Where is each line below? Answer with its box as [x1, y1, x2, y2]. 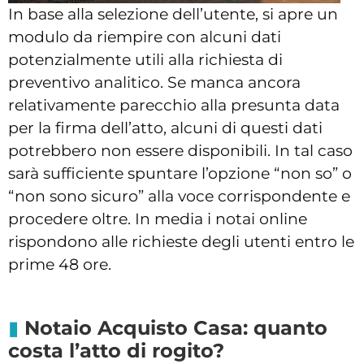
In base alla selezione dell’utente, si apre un [8, 4, 338, 24]
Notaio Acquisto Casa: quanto [24, 315, 327, 340]
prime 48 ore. [8, 254, 111, 274]
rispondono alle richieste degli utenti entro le [8, 232, 354, 251]
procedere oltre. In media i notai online [8, 209, 307, 228]
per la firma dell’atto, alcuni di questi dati [8, 118, 323, 137]
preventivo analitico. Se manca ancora [8, 72, 301, 92]
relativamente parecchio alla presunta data [8, 95, 340, 115]
